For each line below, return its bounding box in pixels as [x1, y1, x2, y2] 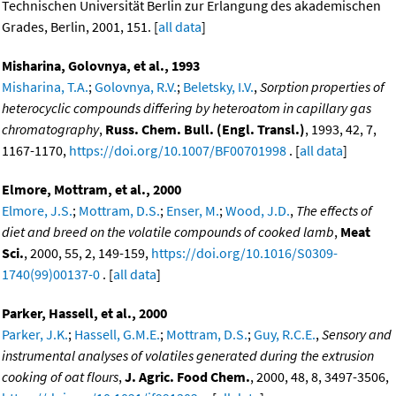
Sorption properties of [260, 77, 385, 95]
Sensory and [322, 324, 392, 343]
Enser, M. [166, 201, 219, 219]
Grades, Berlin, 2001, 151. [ [2, 17, 158, 35]
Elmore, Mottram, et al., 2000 [2, 179, 181, 198]
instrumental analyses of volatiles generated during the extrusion [2, 346, 374, 364]
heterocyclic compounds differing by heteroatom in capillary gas [2, 98, 371, 117]
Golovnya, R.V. [95, 77, 177, 95]
